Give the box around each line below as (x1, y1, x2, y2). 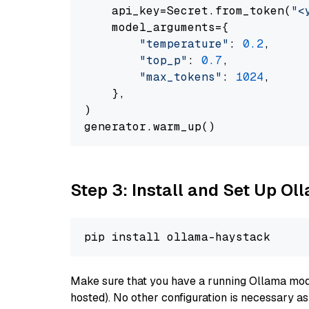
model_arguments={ (84, 20, 229, 34)
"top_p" (139, 53, 188, 68)
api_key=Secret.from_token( (84, 3, 291, 18)
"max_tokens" (139, 70, 222, 84)
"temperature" (139, 37, 229, 51)
